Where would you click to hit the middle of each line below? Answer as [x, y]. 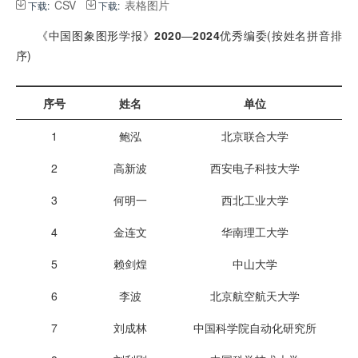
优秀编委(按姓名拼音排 [281, 35]
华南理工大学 [255, 232]
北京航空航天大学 [255, 296]
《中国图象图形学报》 [96, 35]
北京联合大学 [255, 136]
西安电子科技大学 [255, 168]
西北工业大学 [255, 200]
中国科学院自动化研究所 [255, 328]
